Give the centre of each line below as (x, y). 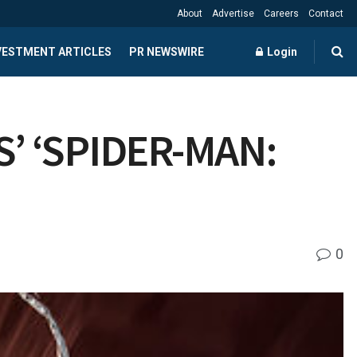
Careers (281, 14)
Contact (326, 14)
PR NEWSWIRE (166, 52)
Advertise (233, 14)
